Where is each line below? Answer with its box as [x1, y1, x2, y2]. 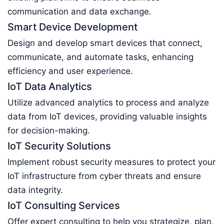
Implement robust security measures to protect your [7, 157, 215, 167]
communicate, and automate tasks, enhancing [7, 52, 193, 62]
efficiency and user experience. [7, 66, 133, 76]
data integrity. [7, 185, 63, 195]
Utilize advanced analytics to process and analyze [7, 97, 209, 107]
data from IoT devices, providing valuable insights [7, 111, 207, 121]
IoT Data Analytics [7, 80, 92, 92]
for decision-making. [7, 125, 90, 135]
